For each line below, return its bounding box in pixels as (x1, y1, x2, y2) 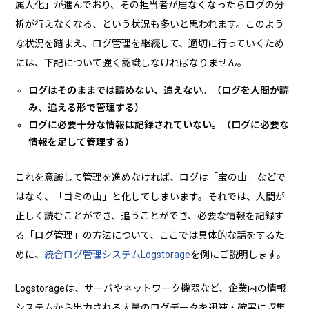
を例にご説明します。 (190, 249, 287, 261)
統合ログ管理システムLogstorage (44, 249, 191, 261)
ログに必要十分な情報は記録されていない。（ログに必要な (28, 119, 289, 131)
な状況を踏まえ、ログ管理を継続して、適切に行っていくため (15, 38, 285, 50)
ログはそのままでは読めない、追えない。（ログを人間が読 (28, 85, 289, 97)
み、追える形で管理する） (28, 102, 144, 114)
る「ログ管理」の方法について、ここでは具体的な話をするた (15, 230, 286, 241)
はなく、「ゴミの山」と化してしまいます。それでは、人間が (15, 191, 286, 203)
